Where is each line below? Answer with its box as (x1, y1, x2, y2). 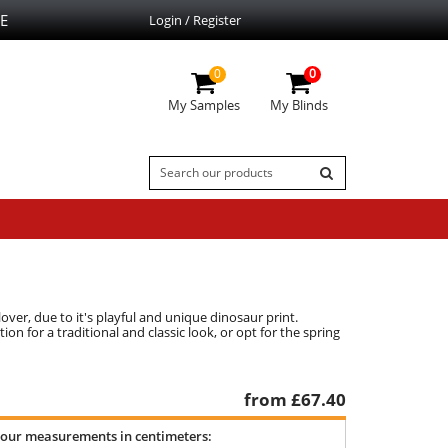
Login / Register (148, 10, 241, 29)
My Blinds (269, 95, 328, 114)
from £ (244, 387, 301, 411)
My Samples (167, 95, 240, 114)
